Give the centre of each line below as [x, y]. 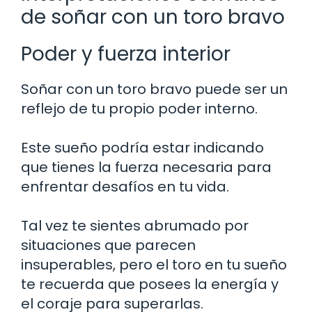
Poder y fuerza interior [126, 54]
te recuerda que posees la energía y [150, 284]
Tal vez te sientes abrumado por [135, 225]
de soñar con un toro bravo [153, 17]
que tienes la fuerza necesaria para [146, 167]
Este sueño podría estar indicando [142, 147]
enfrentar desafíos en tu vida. [125, 186]
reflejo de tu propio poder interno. [139, 108]
